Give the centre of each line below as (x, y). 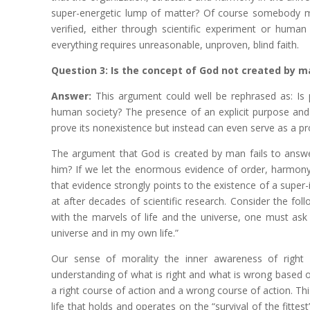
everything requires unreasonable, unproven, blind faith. (175, 45)
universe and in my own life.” (115, 233)
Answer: (73, 96)
